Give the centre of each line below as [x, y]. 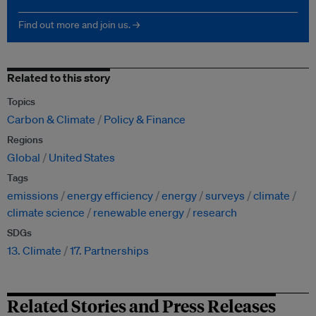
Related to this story [59, 78]
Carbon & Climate [51, 120]
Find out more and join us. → [79, 25]
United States [82, 158]
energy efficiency [110, 196]
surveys [225, 196]
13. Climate [34, 251]
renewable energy [139, 213]
